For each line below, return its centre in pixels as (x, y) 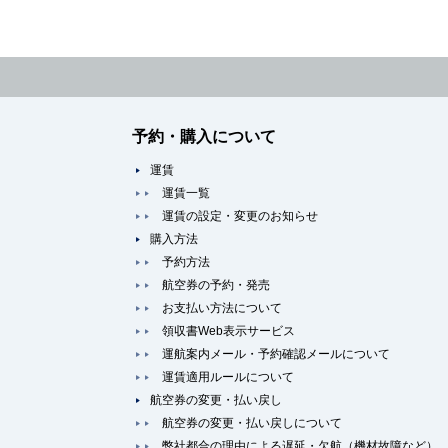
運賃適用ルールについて (228, 377)
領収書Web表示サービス (228, 331)
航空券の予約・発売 (216, 285)
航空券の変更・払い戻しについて (252, 423)
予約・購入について (204, 136)
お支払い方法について (222, 308)
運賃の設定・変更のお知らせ (240, 216)
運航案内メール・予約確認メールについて (276, 354)
